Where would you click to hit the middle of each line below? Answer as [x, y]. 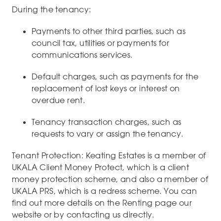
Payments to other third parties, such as [109, 31]
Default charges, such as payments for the [115, 77]
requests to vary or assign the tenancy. [108, 134]
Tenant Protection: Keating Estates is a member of [109, 156]
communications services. [82, 55]
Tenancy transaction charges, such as [107, 122]
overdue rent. [58, 100]
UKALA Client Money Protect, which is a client [100, 167]
